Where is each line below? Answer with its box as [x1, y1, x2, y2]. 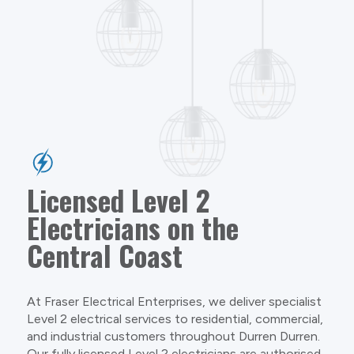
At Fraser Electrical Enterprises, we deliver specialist [26, 294, 322, 310]
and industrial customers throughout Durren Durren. [26, 329, 320, 345]
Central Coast [26, 235, 183, 277]
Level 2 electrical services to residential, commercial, [26, 311, 323, 327]
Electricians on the [26, 207, 239, 249]
